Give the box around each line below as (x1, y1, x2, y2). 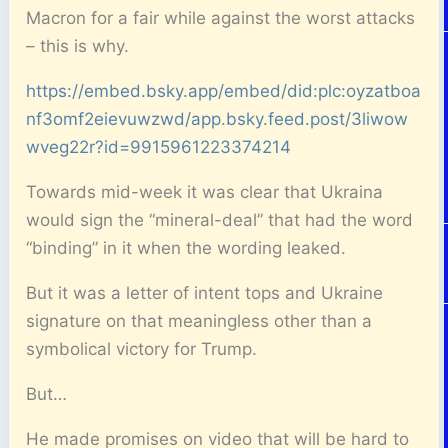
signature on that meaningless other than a (26, 311, 373, 331)
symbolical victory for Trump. (26, 339, 258, 359)
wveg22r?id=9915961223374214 (26, 137, 292, 157)
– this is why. (26, 36, 130, 56)
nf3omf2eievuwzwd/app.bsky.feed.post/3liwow (26, 109, 409, 129)
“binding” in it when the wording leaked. (26, 238, 347, 258)
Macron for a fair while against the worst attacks (26, 8, 416, 28)
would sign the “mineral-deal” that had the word (26, 210, 414, 230)
